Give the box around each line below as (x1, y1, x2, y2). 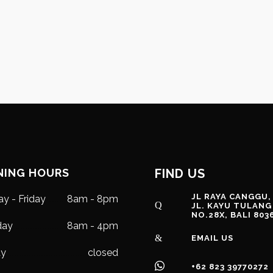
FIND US (155, 166, 205, 181)
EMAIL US (191, 233, 233, 243)
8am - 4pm (67, 220, 118, 232)
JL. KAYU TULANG (191, 201, 272, 210)
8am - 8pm (67, 193, 118, 205)
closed (88, 247, 118, 258)
